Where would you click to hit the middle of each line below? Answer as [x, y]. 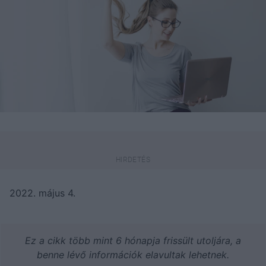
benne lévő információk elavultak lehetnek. [133, 254]
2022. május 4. [42, 193]
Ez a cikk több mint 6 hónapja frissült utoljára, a [133, 240]
